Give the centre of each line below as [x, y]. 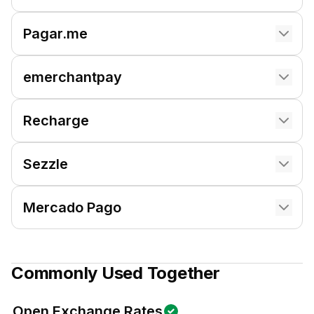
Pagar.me [55, 34]
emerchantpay [73, 77]
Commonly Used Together [116, 273]
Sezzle [46, 164]
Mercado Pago [72, 207]
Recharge [56, 121]
